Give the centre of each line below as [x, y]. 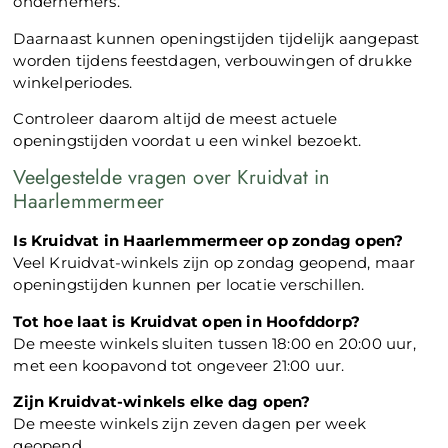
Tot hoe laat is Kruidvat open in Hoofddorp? [187, 321]
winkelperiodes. [73, 82]
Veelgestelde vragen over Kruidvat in [172, 178]
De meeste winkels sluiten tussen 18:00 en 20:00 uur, [214, 343]
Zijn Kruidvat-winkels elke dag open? [162, 402]
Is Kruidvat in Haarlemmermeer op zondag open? [208, 241]
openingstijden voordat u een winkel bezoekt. [187, 140]
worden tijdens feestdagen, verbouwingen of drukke [213, 60]
